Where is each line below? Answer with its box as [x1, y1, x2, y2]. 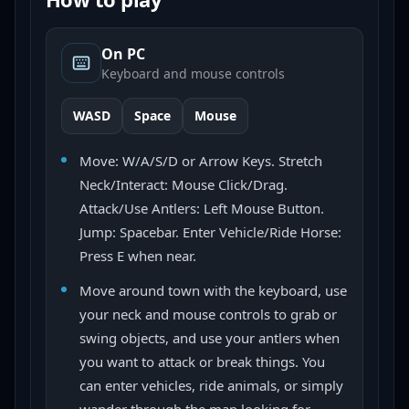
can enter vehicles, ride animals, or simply [79, 376, 343, 394]
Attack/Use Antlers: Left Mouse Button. [79, 199, 324, 217]
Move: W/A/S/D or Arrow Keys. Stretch [79, 152, 322, 170]
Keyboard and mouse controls [101, 65, 285, 82]
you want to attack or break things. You [79, 352, 325, 371]
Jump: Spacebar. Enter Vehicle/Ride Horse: [79, 223, 341, 241]
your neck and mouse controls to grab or [79, 305, 337, 323]
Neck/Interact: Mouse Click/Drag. [79, 175, 288, 194]
